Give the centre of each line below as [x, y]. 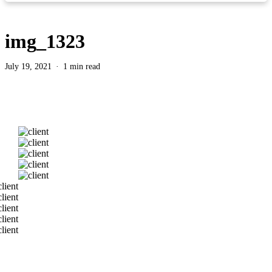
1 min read [82, 66]
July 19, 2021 [28, 66]
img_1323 [45, 41]
